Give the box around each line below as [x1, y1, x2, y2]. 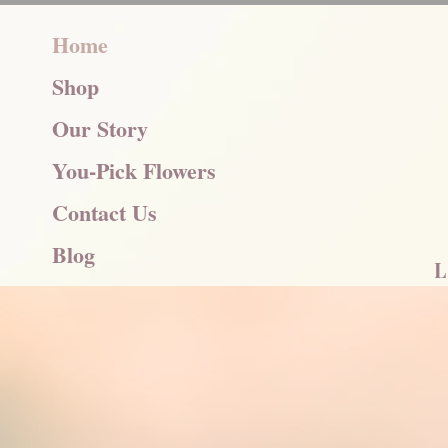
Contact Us [52, 196, 157, 229]
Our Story [52, 112, 148, 145]
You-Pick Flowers [52, 154, 216, 187]
